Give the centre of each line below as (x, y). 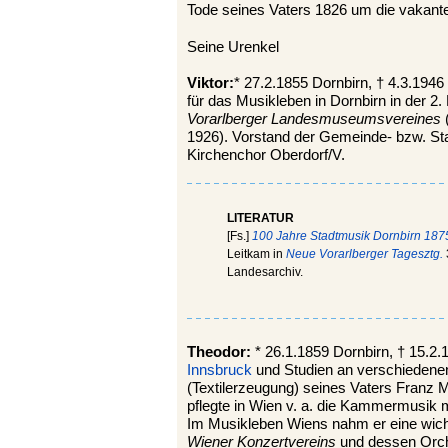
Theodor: (221, 351)
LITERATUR (260, 218)
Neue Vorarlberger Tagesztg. (364, 254)
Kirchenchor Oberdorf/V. (266, 155)
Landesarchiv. (265, 272)
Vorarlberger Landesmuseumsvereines (316, 119)
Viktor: (210, 83)
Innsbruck (219, 369)
